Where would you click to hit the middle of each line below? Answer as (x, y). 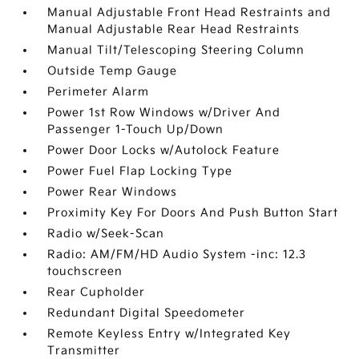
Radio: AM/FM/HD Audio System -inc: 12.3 (177, 254)
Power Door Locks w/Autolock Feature (164, 150)
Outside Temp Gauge (113, 71)
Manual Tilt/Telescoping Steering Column (176, 50)
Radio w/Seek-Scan (106, 234)
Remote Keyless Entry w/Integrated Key (169, 334)
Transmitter (84, 351)
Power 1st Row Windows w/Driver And (164, 113)
